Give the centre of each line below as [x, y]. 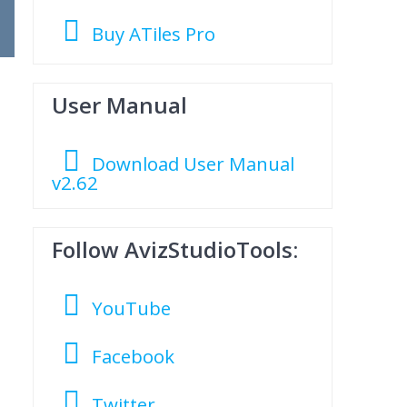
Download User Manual [194, 164]
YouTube [132, 308]
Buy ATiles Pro [154, 34]
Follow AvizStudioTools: [174, 250]
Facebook [134, 357]
